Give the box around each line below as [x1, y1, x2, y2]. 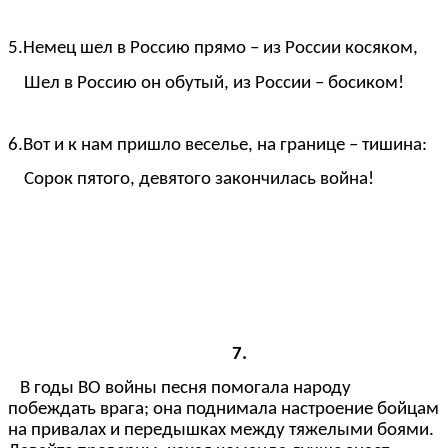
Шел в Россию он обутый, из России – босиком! [8, 73, 404, 93]
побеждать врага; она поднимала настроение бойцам [8, 400, 439, 419]
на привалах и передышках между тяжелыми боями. [8, 421, 434, 440]
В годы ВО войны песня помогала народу [20, 379, 351, 398]
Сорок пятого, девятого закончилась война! [8, 170, 374, 190]
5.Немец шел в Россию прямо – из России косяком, [8, 39, 418, 59]
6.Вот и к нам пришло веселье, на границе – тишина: [8, 136, 427, 156]
